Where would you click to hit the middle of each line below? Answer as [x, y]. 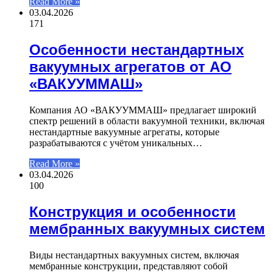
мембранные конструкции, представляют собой [129, 266]
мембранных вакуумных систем [147, 229]
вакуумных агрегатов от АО [130, 67]
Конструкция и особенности [133, 211]
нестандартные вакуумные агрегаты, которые [124, 132]
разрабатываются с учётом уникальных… [116, 143]
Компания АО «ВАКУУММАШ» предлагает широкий [143, 110]
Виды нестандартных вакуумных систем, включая [134, 255]
